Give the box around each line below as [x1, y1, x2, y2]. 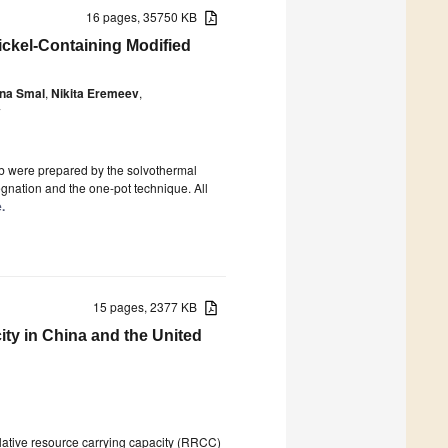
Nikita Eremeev [51, 83, 139, 102]
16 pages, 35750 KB [86, 7, 206, 25]
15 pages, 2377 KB [93, 297, 206, 315]
